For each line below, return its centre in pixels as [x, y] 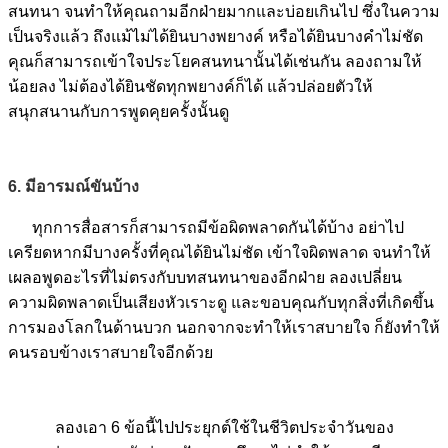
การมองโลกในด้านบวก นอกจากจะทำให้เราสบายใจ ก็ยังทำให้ [224, 327]
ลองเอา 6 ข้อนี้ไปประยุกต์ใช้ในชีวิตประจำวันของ [224, 427]
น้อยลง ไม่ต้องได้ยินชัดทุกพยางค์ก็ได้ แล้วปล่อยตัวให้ [190, 86]
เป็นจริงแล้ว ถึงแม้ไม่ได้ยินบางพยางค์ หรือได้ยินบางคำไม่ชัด [215, 36]
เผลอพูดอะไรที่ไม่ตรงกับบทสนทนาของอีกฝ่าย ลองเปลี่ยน [205, 277]
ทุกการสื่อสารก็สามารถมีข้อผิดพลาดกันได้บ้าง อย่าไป [218, 227]
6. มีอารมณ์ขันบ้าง [73, 186]
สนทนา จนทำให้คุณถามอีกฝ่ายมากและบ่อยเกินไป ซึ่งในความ [224, 11]
